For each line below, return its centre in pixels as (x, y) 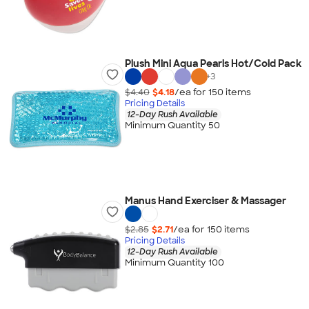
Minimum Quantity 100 (174, 263)
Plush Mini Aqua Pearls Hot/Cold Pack (213, 63)
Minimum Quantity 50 (172, 126)
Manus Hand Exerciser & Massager (205, 201)
